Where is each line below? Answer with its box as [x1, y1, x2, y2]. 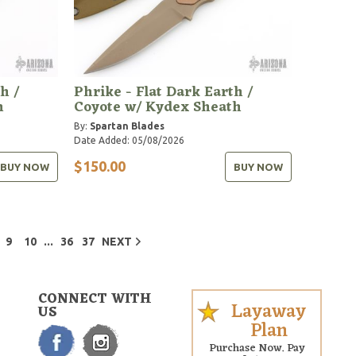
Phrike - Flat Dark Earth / [74, 79, 253, 105]
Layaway [231, 295, 307, 329]
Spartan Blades [90, 120, 165, 131]
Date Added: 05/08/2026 [74, 134, 185, 145]
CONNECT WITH [37, 287, 152, 311]
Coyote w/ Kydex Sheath [74, 94, 242, 120]
